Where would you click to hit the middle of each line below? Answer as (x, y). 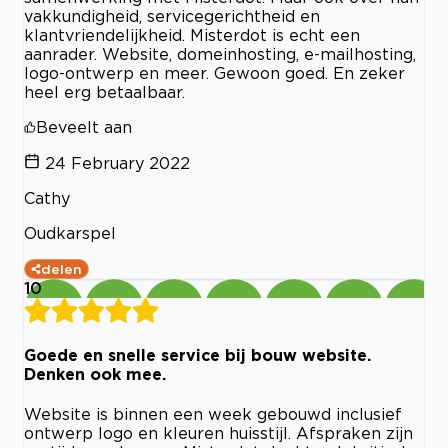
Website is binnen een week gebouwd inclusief (213, 414)
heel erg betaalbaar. (104, 91)
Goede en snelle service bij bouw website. (197, 354)
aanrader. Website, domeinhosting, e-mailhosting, (220, 53)
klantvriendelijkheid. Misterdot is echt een (192, 34)
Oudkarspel (70, 232)
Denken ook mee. (95, 373)
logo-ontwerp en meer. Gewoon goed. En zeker (214, 72)
